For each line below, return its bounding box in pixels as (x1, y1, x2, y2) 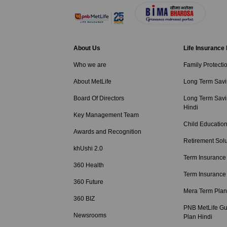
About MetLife (73, 78, 112, 85)
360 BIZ (73, 195, 95, 202)
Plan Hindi (183, 213, 212, 220)
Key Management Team (73, 111, 139, 119)
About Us (73, 45, 101, 52)
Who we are (73, 61, 107, 68)
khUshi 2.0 (73, 145, 103, 152)
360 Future (73, 178, 104, 185)
